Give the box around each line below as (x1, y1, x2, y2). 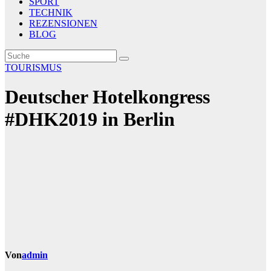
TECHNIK (29, 7, 73, 18)
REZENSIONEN (29, 18, 97, 28)
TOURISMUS (5, 62, 62, 73)
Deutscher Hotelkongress (5, 86, 210, 108)
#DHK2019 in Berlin (5, 108, 175, 131)
